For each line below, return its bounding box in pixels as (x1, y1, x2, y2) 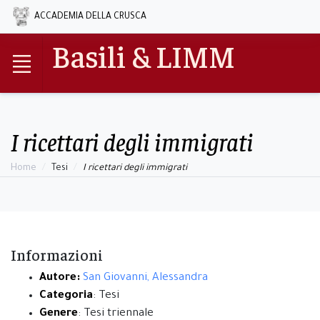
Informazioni (11, 245, 103, 265)
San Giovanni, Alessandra (83, 272, 208, 285)
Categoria (39, 290, 93, 303)
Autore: (39, 272, 80, 285)
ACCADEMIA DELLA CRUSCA (34, 12, 146, 23)
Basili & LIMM (51, 36, 235, 74)
